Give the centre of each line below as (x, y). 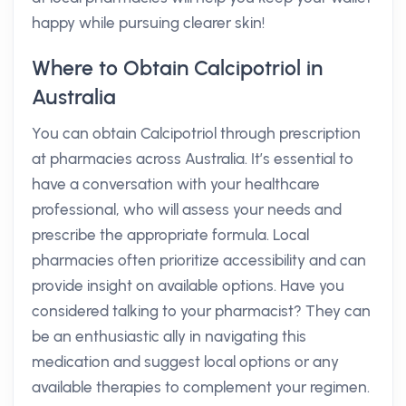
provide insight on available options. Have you (188, 285)
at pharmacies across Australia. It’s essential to (193, 159)
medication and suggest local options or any (185, 362)
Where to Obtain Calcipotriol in (177, 68)
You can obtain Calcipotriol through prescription (196, 133)
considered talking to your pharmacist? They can (201, 311)
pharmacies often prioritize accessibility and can (199, 260)
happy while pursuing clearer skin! (148, 23)
